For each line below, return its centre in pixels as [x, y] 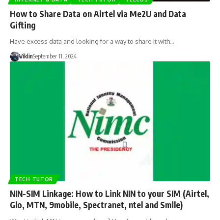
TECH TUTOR [34, 179]
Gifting [23, 25]
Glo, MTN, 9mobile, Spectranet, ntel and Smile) [96, 205]
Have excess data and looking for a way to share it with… [92, 41]
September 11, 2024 [55, 56]
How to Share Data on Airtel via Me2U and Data [98, 14]
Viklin [26, 56]
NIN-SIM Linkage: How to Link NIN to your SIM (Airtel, [110, 194]
